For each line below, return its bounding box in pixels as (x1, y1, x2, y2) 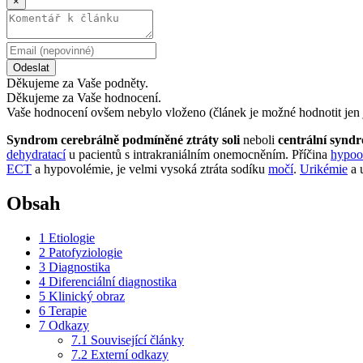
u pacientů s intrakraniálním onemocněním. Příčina (66, 147, 331, 161)
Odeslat (13, 61, 49, 74)
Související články (91, 332, 184, 347)
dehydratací (6, 147, 66, 161)
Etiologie (49, 230, 95, 245)
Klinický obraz (49, 288, 125, 303)
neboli (240, 132, 278, 147)
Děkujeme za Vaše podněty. (6, 75, 148, 90)
